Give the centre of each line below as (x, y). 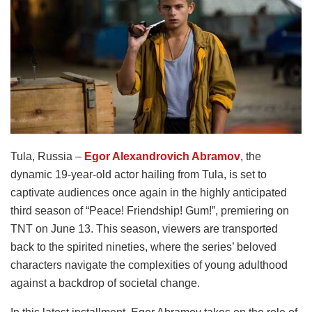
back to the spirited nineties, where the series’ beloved (143, 247)
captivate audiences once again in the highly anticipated (149, 192)
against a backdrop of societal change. (105, 283)
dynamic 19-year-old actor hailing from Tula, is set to (139, 174)
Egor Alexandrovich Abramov (162, 156)
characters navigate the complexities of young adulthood (149, 265)
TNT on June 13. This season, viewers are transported (144, 228)
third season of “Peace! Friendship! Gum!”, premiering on (150, 210)
